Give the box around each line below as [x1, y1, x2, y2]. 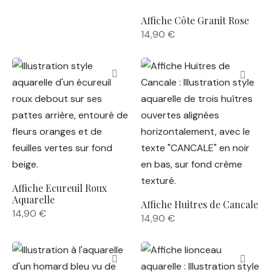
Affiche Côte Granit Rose [140, 14, 249, 27]
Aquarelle [12, 193, 55, 206]
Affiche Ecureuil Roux [12, 182, 107, 194]
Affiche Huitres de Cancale [140, 198, 258, 211]
